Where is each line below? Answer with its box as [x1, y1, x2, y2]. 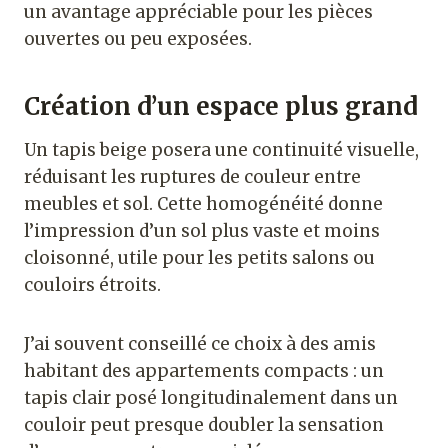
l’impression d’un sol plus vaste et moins [24, 220, 380, 243]
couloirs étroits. [24, 274, 161, 297]
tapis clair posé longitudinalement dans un [24, 387, 398, 410]
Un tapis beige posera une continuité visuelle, [24, 139, 419, 162]
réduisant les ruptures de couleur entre [24, 166, 361, 189]
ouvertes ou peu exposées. [24, 28, 252, 51]
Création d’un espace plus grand [24, 91, 418, 123]
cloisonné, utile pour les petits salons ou [24, 247, 375, 270]
